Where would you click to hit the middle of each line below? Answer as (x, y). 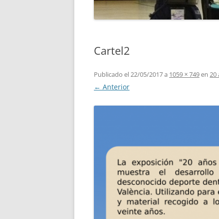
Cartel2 (112, 50)
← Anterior (112, 87)
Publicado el (111, 74)
